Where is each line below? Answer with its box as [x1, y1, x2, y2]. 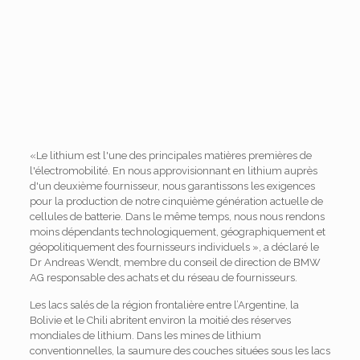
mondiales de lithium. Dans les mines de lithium [29, 329, 261, 342]
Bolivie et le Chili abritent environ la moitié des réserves [29, 314, 291, 326]
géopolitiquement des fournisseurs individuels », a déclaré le [29, 241, 319, 253]
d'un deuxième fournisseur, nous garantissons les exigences [29, 180, 315, 192]
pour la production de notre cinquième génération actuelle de [29, 195, 323, 207]
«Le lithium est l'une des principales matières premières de [29, 149, 312, 162]
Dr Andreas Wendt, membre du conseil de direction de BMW [29, 256, 321, 268]
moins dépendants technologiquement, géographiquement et [29, 226, 325, 238]
